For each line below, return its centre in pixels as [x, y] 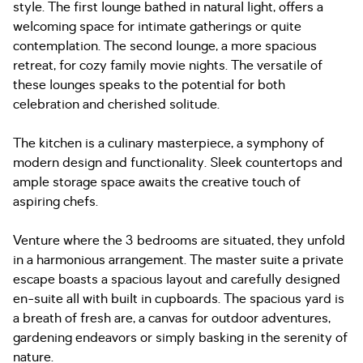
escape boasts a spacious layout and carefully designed [177, 280]
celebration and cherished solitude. [116, 105]
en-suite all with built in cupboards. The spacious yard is [179, 299]
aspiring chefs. [56, 202]
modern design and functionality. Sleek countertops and [178, 163]
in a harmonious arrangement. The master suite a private [178, 260]
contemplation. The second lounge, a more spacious [165, 46]
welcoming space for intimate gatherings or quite [157, 27]
